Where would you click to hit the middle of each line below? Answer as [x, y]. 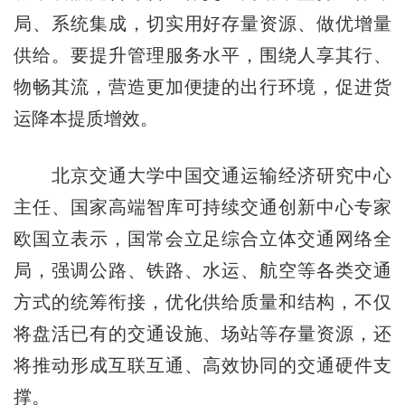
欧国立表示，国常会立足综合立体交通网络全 [202, 238]
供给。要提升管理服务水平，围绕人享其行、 [202, 55]
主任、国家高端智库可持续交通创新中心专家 [202, 207]
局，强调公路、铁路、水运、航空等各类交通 [202, 270]
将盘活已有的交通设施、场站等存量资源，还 [202, 333]
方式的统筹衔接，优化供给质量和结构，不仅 [202, 301]
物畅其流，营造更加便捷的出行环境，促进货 [202, 86]
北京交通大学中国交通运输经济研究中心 [202, 175]
